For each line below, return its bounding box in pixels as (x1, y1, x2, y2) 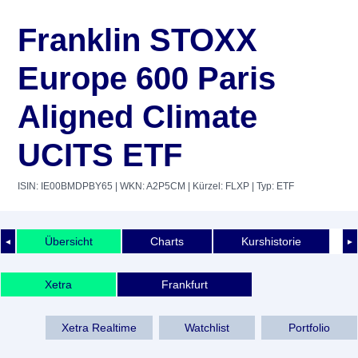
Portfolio (288, 320, 330, 334)
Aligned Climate (18, 99, 257, 134)
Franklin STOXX (18, 22, 257, 58)
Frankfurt (161, 277, 208, 291)
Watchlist (185, 320, 229, 334)
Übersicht (45, 234, 93, 248)
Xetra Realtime (62, 320, 137, 334)
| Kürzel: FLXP (185, 181, 249, 192)
